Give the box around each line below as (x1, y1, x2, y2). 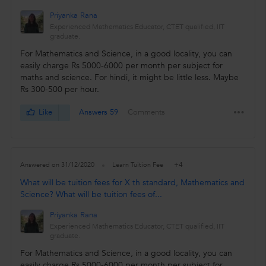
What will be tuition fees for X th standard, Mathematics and (20, 177, 245, 189)
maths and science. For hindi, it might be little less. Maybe (20, 72, 239, 84)
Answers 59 (79, 107, 119, 118)
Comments (127, 107, 165, 118)
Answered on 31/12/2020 (20, 160, 94, 170)
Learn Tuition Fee (112, 160, 165, 170)
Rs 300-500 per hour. (20, 84, 99, 96)
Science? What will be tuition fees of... (20, 189, 162, 201)
